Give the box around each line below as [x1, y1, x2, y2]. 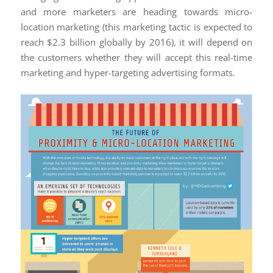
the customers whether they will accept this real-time [20, 51, 253, 64]
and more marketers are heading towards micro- [20, 5, 253, 18]
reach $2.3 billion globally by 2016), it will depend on [20, 36, 253, 49]
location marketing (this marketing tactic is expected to [20, 21, 253, 34]
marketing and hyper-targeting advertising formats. [20, 66, 235, 79]
